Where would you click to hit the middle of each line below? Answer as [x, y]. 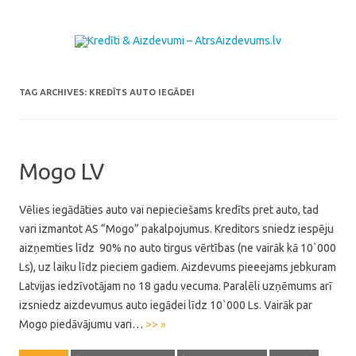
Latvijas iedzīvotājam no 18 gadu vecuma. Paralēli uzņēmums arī [176, 286]
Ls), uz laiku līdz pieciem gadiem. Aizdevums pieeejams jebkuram [178, 267]
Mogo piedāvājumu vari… [82, 324]
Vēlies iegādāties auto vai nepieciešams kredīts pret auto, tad [169, 210]
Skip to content [215, 69]
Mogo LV [62, 171]
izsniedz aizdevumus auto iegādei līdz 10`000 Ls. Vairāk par [166, 305]
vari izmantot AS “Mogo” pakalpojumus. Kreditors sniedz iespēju [176, 229]
